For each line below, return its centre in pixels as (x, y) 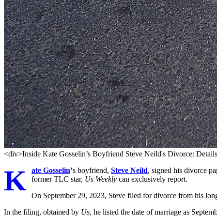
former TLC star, (58, 179)
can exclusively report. (152, 179)
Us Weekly (101, 179)
